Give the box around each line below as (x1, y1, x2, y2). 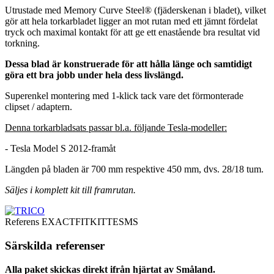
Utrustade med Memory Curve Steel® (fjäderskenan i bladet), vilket (5, 5, 266, 16)
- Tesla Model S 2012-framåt (5, 143, 116, 154)
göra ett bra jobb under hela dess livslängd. (5, 70, 183, 81)
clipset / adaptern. (5, 102, 72, 113)
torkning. (5, 38, 40, 49)
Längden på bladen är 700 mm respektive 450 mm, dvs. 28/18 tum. (5, 164, 264, 175)
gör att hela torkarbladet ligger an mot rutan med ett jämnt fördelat (5, 16, 257, 27)
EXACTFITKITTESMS (42, 217, 138, 228)
